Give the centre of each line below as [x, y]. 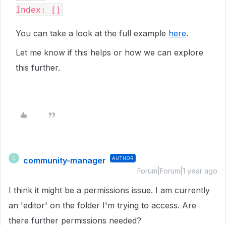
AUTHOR [123, 158]
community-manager [65, 160]
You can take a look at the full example [92, 33]
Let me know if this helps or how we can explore [109, 52]
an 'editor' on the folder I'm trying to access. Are [102, 205]
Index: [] [38, 10]
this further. [38, 68]
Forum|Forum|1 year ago [177, 171]
